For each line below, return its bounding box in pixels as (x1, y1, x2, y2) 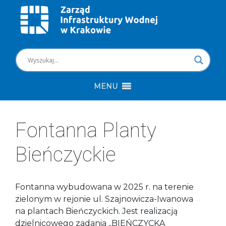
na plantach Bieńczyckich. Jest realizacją (15, 206, 178, 216)
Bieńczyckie (15, 143, 116, 166)
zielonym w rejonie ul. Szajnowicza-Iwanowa (15, 194, 193, 204)
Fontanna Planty (15, 119, 156, 142)
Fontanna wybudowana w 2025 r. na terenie (15, 182, 194, 192)
